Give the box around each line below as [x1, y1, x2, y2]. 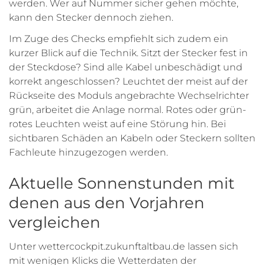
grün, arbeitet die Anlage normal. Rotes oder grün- [9, 104, 246, 116]
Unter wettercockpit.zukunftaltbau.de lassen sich [9, 241, 238, 253]
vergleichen [9, 213, 101, 232]
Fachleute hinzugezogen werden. [9, 147, 168, 159]
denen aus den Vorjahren [9, 193, 205, 213]
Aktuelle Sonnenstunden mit [9, 174, 235, 193]
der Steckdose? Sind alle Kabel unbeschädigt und [9, 62, 243, 73]
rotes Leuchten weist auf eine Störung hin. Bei [9, 118, 226, 130]
